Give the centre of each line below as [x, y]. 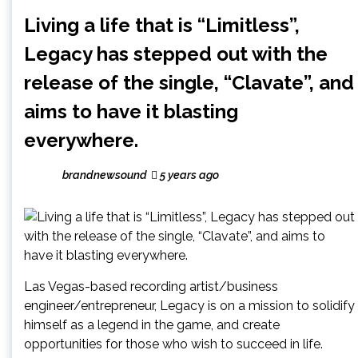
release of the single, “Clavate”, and [189, 82]
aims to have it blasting [131, 111]
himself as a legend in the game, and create [152, 324]
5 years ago [188, 175]
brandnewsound [105, 175]
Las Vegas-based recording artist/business [151, 286]
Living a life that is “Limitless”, [162, 25]
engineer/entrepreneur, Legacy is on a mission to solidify [189, 305]
